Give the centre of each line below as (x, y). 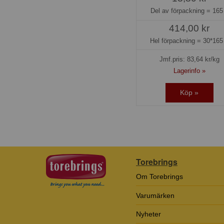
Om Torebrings (159, 177)
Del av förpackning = (181, 11)
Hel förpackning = (177, 40)
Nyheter (148, 214)
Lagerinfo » (189, 70)
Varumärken (155, 195)
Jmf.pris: (173, 59)
